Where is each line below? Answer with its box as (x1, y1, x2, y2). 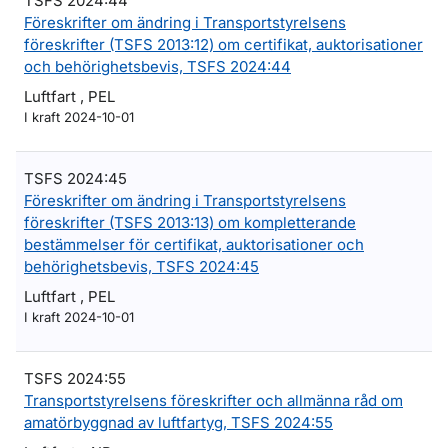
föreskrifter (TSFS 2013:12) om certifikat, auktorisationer (24, 35, 423, 54)
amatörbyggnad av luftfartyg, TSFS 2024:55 (24, 413, 333, 432)
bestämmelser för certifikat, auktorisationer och (24, 235, 364, 254)
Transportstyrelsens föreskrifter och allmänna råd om (24, 391, 403, 410)
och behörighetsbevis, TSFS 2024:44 (24, 57, 291, 76)
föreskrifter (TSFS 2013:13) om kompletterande (24, 213, 356, 232)
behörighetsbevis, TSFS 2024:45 (24, 257, 259, 276)
